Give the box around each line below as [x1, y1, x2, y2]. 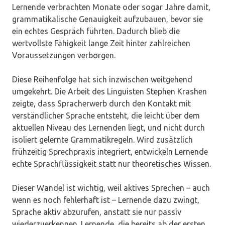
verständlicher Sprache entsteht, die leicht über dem [12, 110, 200, 120]
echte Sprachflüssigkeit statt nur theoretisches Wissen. [12, 159, 211, 168]
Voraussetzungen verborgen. [12, 50, 116, 60]
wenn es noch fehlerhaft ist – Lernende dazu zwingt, [12, 195, 199, 204]
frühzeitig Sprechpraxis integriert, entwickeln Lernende [12, 147, 208, 156]
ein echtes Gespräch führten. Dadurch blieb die [12, 26, 180, 36]
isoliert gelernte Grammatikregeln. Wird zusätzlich [12, 135, 193, 144]
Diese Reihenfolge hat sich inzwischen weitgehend [12, 74, 192, 84]
